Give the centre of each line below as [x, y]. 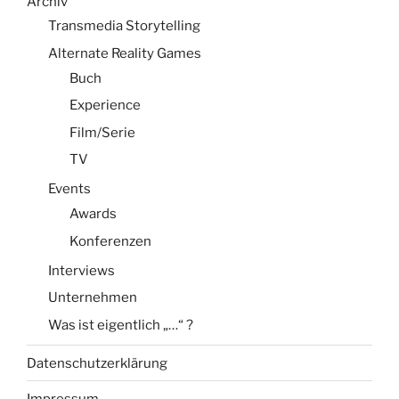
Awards [93, 214]
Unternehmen [93, 298]
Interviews [81, 270]
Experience [105, 106]
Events [69, 189]
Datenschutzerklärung [97, 363]
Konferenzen [110, 241]
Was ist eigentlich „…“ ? [121, 325]
